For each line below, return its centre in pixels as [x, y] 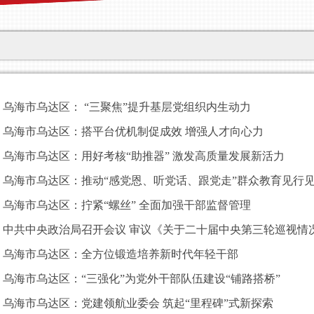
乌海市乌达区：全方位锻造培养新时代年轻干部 [121, 254]
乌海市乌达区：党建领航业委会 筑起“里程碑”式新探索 [138, 303]
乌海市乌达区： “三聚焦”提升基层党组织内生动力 [127, 107]
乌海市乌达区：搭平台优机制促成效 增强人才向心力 [133, 131]
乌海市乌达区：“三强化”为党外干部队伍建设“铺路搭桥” [142, 279]
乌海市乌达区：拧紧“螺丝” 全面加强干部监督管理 [127, 205]
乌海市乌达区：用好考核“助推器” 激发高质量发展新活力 [144, 156]
